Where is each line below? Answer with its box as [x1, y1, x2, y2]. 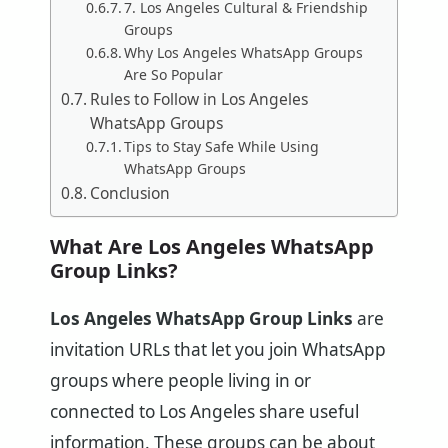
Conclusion [90, 182, 171, 205]
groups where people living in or [50, 368, 311, 392]
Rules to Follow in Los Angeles [90, 88, 309, 111]
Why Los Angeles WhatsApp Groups [124, 43, 364, 63]
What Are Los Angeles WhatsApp [50, 232, 374, 260]
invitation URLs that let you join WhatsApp [50, 337, 386, 361]
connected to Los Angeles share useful [50, 399, 359, 423]
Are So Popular [124, 65, 224, 85]
